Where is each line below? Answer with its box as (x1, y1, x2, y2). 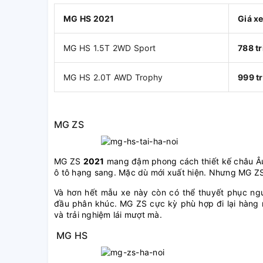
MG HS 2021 (63, 14, 114, 24)
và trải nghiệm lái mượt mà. (54, 210, 162, 220)
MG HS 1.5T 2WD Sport (63, 43, 156, 53)
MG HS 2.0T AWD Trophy (63, 72, 163, 83)
